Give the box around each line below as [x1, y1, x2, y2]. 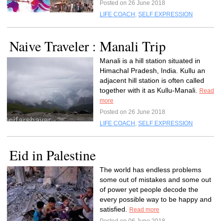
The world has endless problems [100, 166, 201, 174]
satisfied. [100, 205, 129, 213]
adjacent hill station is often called [100, 76, 204, 84]
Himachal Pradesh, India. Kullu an [100, 67, 205, 74]
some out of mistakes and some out [100, 176, 211, 184]
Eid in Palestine [9, 146, 96, 164]
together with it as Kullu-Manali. [100, 86, 199, 94]
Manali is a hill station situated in [100, 57, 200, 65]
